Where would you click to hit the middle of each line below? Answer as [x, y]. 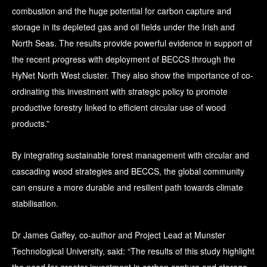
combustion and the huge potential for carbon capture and [122, 11]
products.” [31, 124]
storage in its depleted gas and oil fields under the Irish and [123, 27]
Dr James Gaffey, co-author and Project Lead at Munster [119, 235]
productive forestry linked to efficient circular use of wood [119, 108]
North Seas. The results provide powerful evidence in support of [132, 43]
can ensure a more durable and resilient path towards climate [128, 187]
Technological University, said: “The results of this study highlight [133, 251]
